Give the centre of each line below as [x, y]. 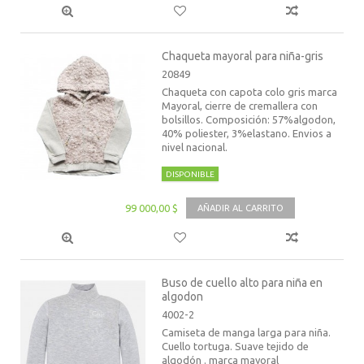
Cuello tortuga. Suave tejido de [236, 347]
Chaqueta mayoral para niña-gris [243, 56]
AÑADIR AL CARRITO [240, 208]
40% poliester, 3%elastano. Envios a [247, 134]
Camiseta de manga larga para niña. [247, 333]
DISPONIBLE [191, 175]
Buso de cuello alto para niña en [243, 283]
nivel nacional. [195, 147]
